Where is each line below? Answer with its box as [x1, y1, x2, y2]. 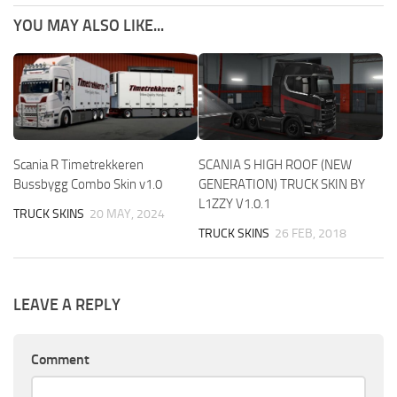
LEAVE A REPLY [13, 295, 121, 315]
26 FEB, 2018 [275, 225, 346, 241]
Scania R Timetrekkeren [13, 156, 144, 173]
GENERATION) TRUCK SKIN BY [198, 175, 365, 192]
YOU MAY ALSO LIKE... [13, 15, 164, 35]
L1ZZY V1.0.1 [198, 195, 270, 212]
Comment [31, 351, 90, 369]
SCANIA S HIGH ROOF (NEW [198, 156, 352, 173]
